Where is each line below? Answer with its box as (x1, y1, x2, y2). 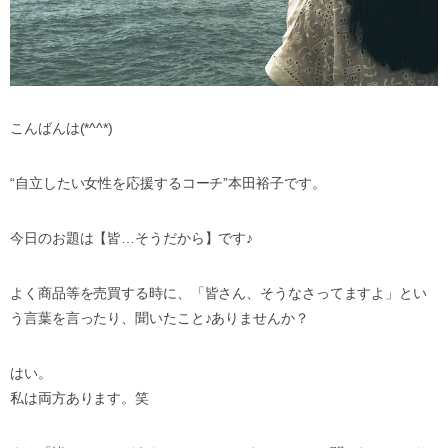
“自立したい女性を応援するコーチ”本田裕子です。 (10, 175, 326, 192)
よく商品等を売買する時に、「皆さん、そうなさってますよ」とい (10, 285, 427, 302)
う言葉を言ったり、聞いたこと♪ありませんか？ (10, 310, 309, 327)
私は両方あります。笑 (10, 390, 149, 407)
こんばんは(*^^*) (10, 120, 113, 137)
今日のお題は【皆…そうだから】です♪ (10, 230, 254, 247)
